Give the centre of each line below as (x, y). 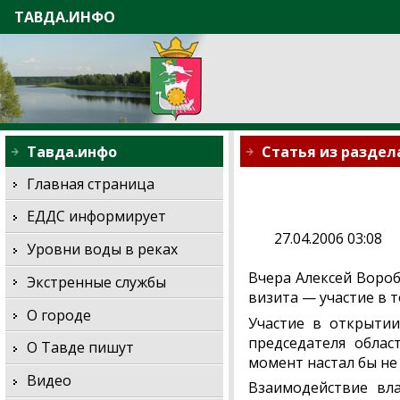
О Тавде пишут (81, 348)
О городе (59, 315)
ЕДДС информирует (97, 217)
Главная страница (91, 183)
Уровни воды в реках (103, 250)
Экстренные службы (97, 282)
